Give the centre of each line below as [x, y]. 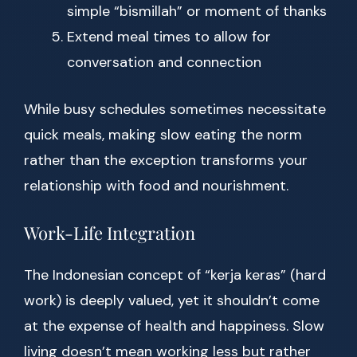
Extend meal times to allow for [169, 37]
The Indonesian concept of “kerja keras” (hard [175, 275]
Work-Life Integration [110, 233]
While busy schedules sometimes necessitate [175, 110]
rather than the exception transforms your [166, 161]
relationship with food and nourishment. [156, 186]
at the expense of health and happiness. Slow [174, 326]
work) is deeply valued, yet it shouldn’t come [172, 301]
